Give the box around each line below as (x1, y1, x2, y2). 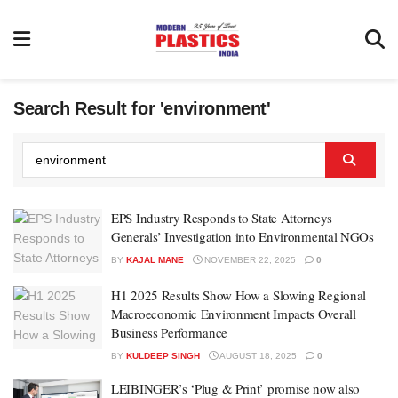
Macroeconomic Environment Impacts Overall (111, 304, 356, 322)
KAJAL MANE (126, 255, 184, 265)
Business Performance (111, 322, 227, 341)
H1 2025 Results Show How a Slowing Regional (111, 285, 367, 304)
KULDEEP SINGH (126, 350, 200, 361)
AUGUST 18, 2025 (218, 350, 297, 361)
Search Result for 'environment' (13, 99, 271, 118)
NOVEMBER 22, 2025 (202, 255, 296, 265)
